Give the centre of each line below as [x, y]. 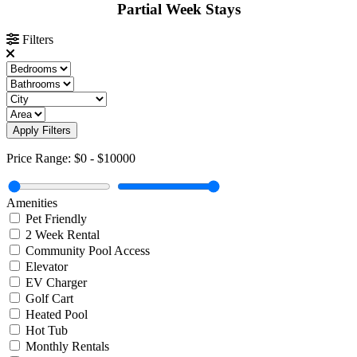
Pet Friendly [56, 219]
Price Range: [40, 159]
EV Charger [56, 283]
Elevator [47, 267]
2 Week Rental [63, 235]
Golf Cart [49, 299]
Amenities [32, 203]
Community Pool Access [88, 251]
